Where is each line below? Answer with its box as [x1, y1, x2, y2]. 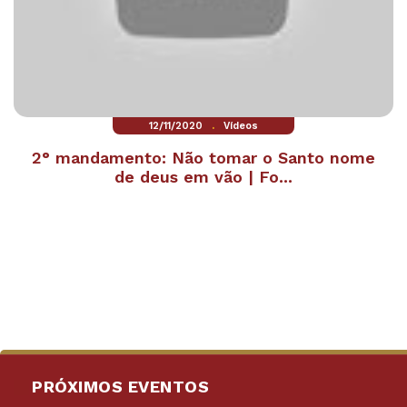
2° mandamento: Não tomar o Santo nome [32, 148, 375, 168]
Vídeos [223, 120, 258, 133]
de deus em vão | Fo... [114, 167, 293, 187]
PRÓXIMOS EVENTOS [32, 377, 209, 396]
